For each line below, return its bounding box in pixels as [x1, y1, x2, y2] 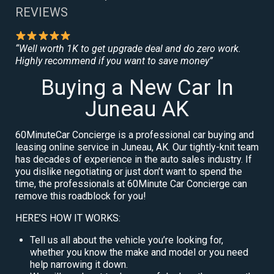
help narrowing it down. [30, 258, 128, 270]
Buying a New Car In [40, 75, 234, 100]
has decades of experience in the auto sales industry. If [15, 153, 252, 165]
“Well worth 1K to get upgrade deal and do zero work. [15, 42, 241, 54]
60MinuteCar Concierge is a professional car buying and [15, 128, 254, 141]
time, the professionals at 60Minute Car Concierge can [15, 177, 247, 190]
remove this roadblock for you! [15, 190, 146, 202]
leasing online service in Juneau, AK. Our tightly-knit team [15, 141, 259, 153]
